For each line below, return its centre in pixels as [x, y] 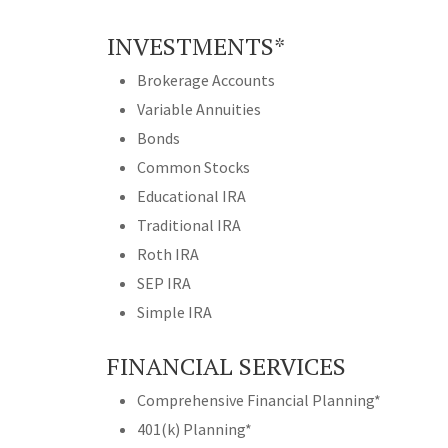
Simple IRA [174, 312]
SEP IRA [164, 283]
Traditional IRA [189, 225]
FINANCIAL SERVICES [226, 366]
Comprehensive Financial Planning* [259, 400]
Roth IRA [168, 254]
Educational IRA [191, 196]
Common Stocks [193, 167]
